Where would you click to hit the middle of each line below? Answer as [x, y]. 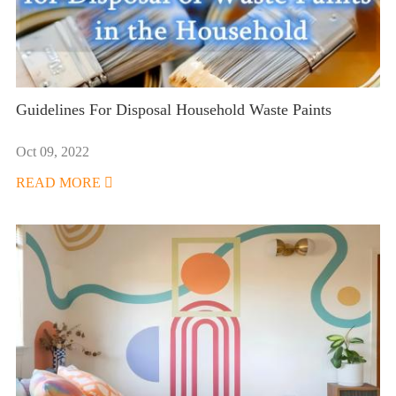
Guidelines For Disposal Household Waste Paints [173, 110]
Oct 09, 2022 [52, 152]
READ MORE [60, 183]
